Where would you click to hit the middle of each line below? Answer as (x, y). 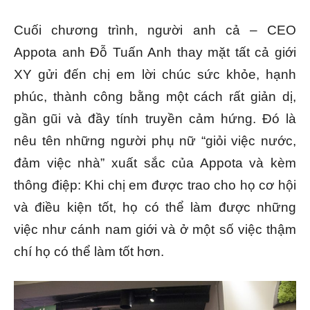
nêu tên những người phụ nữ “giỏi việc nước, (155, 140)
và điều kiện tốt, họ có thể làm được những (155, 207)
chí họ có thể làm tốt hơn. (89, 251)
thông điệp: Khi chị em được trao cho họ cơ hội (155, 185)
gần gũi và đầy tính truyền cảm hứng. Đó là (155, 118)
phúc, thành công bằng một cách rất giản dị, (155, 96)
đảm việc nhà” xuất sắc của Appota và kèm (155, 163)
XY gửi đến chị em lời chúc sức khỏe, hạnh (155, 74)
